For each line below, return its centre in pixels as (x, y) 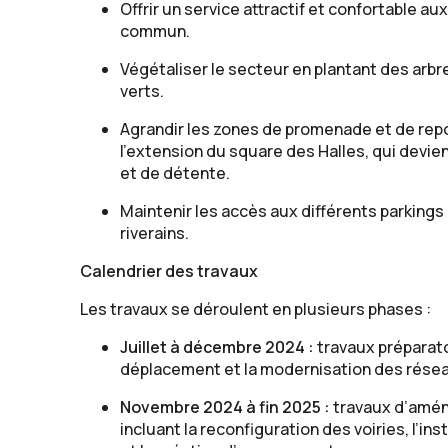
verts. (142, 91)
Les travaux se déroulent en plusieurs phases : (255, 309)
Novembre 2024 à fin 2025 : (225, 407)
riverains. (154, 233)
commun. (155, 31)
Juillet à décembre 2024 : (217, 347)
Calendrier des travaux (169, 271)
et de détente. (175, 173)
